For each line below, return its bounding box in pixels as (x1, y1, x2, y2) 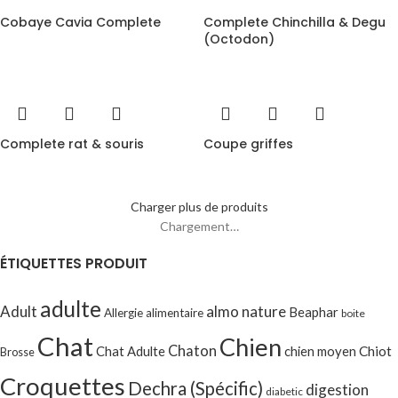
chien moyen (284, 343, 356, 359)
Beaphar (289, 304, 338, 320)
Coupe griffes (203, 135, 293, 153)
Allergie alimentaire (104, 306, 203, 320)
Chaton (168, 342, 217, 359)
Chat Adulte (96, 343, 165, 359)
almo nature (206, 302, 286, 321)
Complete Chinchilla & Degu (203, 13, 386, 31)
